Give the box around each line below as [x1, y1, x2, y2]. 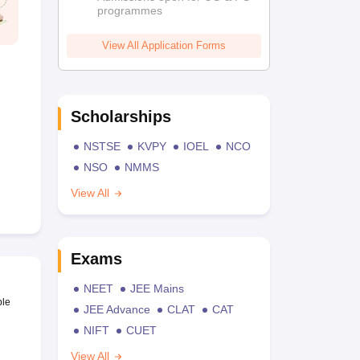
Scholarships [70, 108, 171, 125]
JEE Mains [129, 282, 184, 295]
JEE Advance [83, 303, 150, 316]
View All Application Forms [101, 39, 226, 51]
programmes [96, 4, 162, 17]
